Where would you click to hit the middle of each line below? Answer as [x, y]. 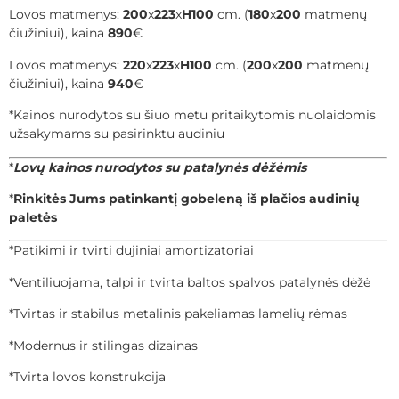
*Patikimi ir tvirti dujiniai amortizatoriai [131, 251]
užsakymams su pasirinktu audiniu [117, 134]
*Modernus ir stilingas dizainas [103, 345]
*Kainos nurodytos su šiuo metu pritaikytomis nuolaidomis [192, 115]
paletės [35, 217]
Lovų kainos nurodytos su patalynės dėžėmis [160, 167]
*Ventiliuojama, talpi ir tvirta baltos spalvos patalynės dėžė [190, 282]
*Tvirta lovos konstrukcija [87, 376]
